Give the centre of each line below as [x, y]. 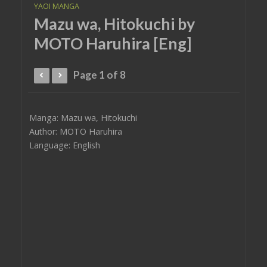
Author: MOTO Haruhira [75, 131]
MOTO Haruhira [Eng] [112, 43]
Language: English [64, 145]
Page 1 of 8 [99, 75]
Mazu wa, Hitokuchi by [114, 24]
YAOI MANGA [56, 6]
